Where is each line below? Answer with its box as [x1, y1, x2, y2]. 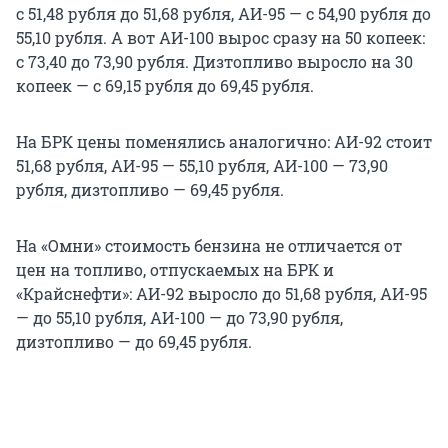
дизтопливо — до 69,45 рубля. [16, 330, 252, 352]
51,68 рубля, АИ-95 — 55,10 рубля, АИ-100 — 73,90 [16, 154, 388, 176]
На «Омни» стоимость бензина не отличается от [16, 234, 402, 256]
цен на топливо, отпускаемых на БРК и [16, 258, 334, 280]
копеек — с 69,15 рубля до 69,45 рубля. [16, 74, 314, 96]
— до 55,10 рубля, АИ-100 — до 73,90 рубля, [16, 306, 343, 328]
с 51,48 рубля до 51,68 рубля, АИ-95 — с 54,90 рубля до [16, 2, 431, 24]
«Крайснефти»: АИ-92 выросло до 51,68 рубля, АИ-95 [16, 282, 427, 304]
